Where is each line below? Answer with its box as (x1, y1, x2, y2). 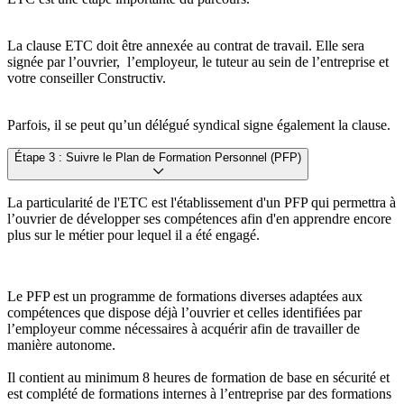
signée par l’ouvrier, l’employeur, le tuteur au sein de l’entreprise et (7, 54, 389, 70)
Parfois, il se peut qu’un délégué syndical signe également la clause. (7, 117, 390, 133)
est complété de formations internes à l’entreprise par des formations (7, 386, 391, 402)
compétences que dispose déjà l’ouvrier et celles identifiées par (7, 305, 362, 321)
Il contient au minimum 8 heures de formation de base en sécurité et (7, 370, 390, 386)
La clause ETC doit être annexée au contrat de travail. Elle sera (7, 38, 364, 54)
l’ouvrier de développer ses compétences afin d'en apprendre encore (7, 211, 391, 227)
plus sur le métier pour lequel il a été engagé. (7, 227, 263, 243)
